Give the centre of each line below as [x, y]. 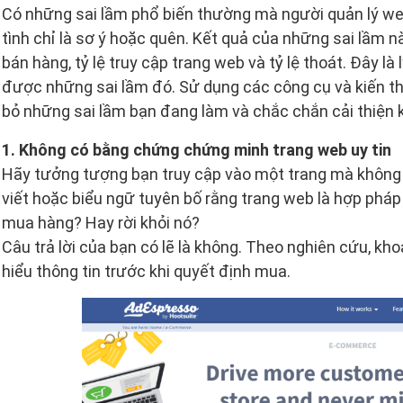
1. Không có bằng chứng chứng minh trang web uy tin [197, 149]
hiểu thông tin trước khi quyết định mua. [146, 271]
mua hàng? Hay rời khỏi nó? [101, 222]
